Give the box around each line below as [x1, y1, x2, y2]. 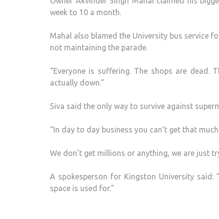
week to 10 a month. [50, 8, 121, 17]
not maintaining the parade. [50, 43, 148, 52]
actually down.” [50, 78, 105, 88]
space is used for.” [50, 184, 114, 193]
